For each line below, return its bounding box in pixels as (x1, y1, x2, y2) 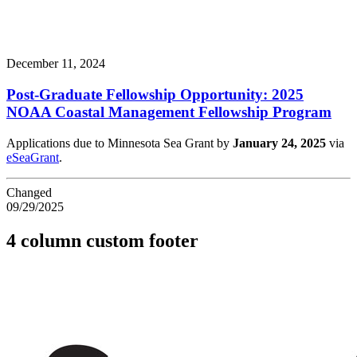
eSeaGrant (6, 150, 59, 164)
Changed (6, 185, 52, 199)
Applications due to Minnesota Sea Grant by (6, 135, 233, 150)
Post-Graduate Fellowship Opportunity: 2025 (6, 86, 304, 104)
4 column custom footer (6, 229, 198, 251)
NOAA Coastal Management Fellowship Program (6, 104, 331, 121)
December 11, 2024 (6, 57, 105, 71)
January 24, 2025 (233, 135, 326, 150)
